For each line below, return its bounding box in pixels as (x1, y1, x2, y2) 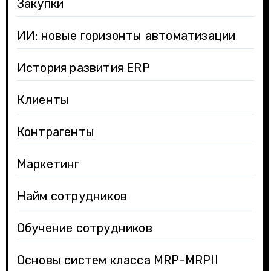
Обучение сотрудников (16, 220, 152, 235)
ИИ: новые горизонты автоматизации (16, 28, 236, 43)
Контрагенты (16, 124, 94, 139)
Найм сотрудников (16, 188, 127, 203)
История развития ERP (16, 60, 150, 75)
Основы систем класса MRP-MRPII (16, 252, 218, 267)
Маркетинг (16, 156, 80, 171)
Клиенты (16, 92, 70, 107)
